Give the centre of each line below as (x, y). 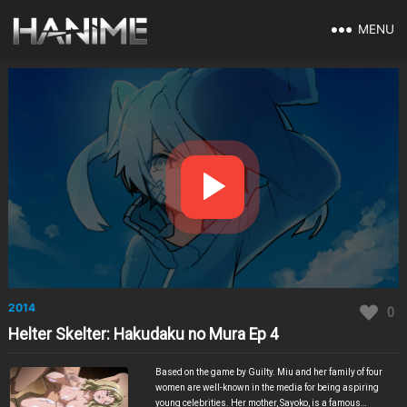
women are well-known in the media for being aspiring (267, 388)
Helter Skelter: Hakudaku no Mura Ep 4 (143, 335)
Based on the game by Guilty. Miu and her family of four (268, 372)
